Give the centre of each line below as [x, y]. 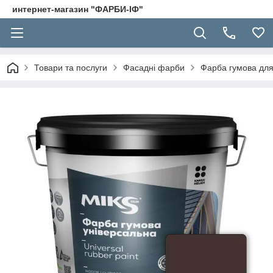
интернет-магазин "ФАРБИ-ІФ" [78, 9]
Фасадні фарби [154, 68]
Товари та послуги [71, 68]
